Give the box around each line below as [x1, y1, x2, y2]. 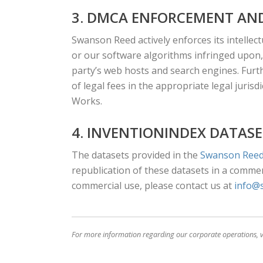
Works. [72, 95, 102, 107]
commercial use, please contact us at [72, 179, 234, 192]
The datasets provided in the [72, 149, 200, 161]
